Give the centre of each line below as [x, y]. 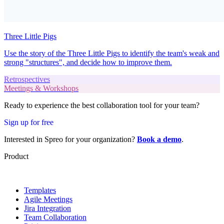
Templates [40, 190]
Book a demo [159, 139]
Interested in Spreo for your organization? [70, 139]
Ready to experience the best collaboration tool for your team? [102, 105]
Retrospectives [27, 79]
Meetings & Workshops [41, 88]
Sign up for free [29, 122]
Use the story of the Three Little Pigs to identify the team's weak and [112, 53]
